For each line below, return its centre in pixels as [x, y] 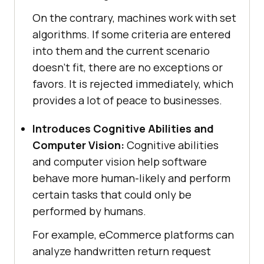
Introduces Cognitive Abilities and [123, 129]
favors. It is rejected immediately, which [133, 84]
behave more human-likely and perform [131, 178]
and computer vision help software [120, 162]
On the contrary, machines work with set [134, 18]
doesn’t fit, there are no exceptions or [128, 67]
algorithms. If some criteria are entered [132, 34]
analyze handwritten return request [122, 251]
